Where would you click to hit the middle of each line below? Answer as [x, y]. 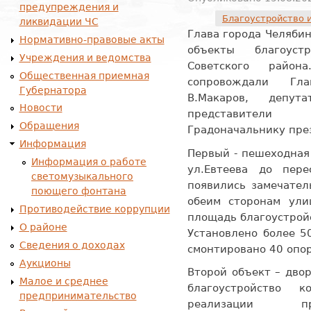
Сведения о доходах [72, 245]
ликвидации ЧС [59, 21]
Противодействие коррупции [94, 209]
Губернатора [53, 90]
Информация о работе [89, 162]
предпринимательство [78, 295]
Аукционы [45, 263]
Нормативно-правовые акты [92, 39]
